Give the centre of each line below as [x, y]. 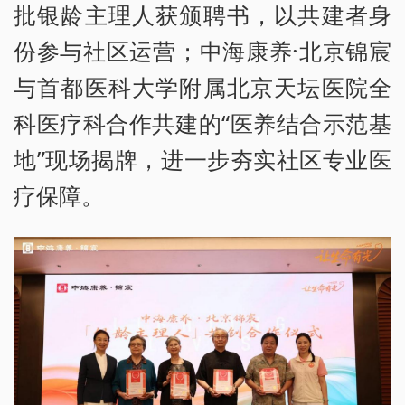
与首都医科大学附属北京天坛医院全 [202, 87]
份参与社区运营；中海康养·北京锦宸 [202, 51]
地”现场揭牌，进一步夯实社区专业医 [202, 160]
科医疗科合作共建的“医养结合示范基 [202, 123]
